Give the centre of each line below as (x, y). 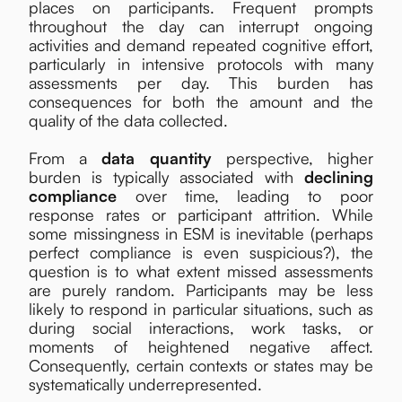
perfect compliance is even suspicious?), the (201, 252)
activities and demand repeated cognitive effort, (201, 44)
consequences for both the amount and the (201, 101)
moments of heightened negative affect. (201, 346)
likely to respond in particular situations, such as (201, 308)
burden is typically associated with (166, 176)
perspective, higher (299, 157)
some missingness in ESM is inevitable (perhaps (201, 233)
